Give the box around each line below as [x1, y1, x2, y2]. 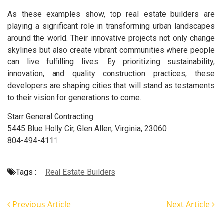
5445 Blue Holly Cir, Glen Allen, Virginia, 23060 [7, 124, 166, 134]
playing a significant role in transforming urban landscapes [7, 21, 215, 31]
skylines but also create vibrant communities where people [7, 45, 215, 55]
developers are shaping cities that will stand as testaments [7, 81, 215, 91]
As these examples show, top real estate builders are [7, 9, 215, 19]
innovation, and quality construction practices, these [7, 69, 215, 79]
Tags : [16, 167, 36, 177]
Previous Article [10, 199, 71, 210]
